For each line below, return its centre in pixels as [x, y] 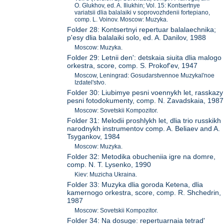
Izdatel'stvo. [90, 83]
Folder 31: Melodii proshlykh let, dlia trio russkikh [144, 121]
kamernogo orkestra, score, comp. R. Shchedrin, [144, 193]
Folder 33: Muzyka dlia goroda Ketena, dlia [135, 185]
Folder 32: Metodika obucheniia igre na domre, [141, 157]
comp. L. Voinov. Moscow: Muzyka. [121, 20]
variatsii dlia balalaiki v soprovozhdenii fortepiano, [142, 13]
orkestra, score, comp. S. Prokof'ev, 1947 [132, 66]
